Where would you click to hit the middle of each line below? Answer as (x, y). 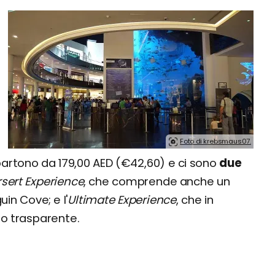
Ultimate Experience (122, 200)
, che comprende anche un (157, 181)
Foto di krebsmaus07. (215, 141)
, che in (195, 200)
